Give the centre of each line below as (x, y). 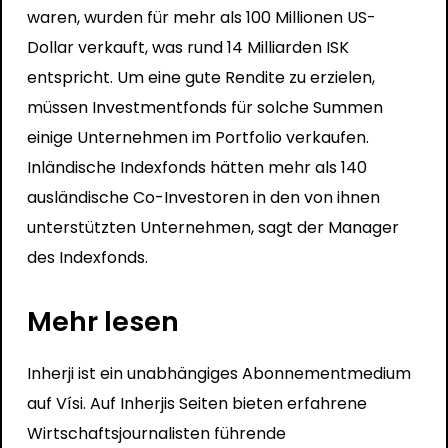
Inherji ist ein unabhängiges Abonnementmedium (218, 373)
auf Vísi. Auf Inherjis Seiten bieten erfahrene (196, 403)
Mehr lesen (102, 321)
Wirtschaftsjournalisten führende (156, 433)
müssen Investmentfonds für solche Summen (204, 107)
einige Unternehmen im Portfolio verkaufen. (197, 137)
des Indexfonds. (87, 257)
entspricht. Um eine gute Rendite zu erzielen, (200, 77)
